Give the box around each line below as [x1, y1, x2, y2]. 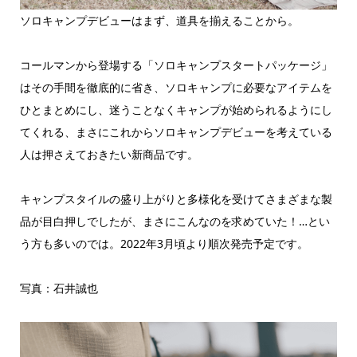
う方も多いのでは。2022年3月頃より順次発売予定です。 [19, 235, 308, 251]
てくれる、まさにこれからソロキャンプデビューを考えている [19, 124, 332, 139]
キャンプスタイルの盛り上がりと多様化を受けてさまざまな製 [19, 190, 332, 206]
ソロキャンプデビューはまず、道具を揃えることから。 [19, 12, 299, 28]
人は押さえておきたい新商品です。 [19, 146, 198, 162]
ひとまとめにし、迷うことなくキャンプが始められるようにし [19, 101, 332, 117]
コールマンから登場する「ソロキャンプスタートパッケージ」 [19, 57, 332, 73]
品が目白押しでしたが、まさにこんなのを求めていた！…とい [19, 213, 330, 229]
